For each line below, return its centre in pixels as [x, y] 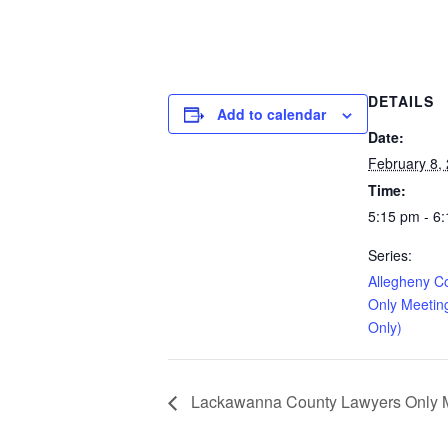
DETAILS [401, 100]
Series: [390, 254]
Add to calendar [271, 113]
